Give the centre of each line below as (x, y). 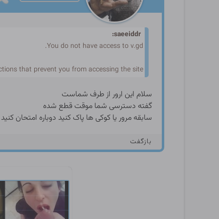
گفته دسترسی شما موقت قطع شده (98, 106)
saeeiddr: (127, 35)
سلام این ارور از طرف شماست (107, 95)
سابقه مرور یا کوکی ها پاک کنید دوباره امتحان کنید (77, 118)
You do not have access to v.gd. (95, 46)
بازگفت (141, 142)
